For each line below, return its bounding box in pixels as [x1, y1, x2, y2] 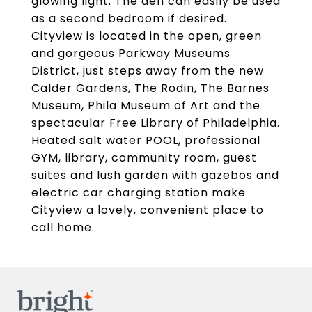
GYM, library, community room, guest [31, 150, 257, 166]
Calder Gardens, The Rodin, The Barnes [31, 80, 270, 96]
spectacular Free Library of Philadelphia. [31, 115, 280, 131]
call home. [31, 219, 95, 235]
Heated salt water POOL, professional [31, 132, 260, 148]
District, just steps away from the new [31, 63, 264, 79]
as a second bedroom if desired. [31, 10, 227, 26]
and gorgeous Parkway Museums [31, 45, 231, 61]
